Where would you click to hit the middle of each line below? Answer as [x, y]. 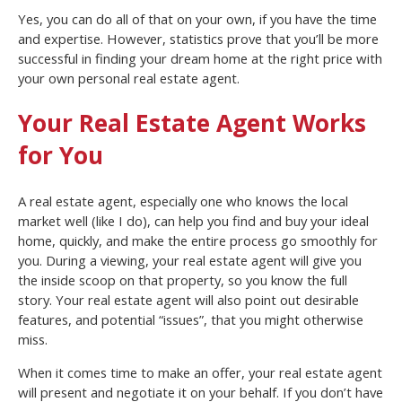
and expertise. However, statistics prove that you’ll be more [198, 38]
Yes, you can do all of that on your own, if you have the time [197, 18]
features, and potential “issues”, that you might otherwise [191, 320]
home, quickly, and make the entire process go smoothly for [198, 241]
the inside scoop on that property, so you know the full [183, 280]
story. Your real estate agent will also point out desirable [188, 300]
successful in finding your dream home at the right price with [200, 58]
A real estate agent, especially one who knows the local [183, 201]
